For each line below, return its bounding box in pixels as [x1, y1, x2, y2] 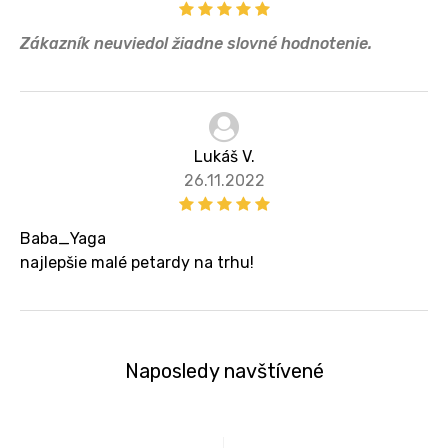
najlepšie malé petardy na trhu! [20, 252, 254, 272]
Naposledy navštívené [124, 358, 324, 383]
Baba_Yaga [20, 228, 106, 248]
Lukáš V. [193, 146, 255, 166]
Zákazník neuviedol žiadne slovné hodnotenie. [20, 33, 372, 53]
